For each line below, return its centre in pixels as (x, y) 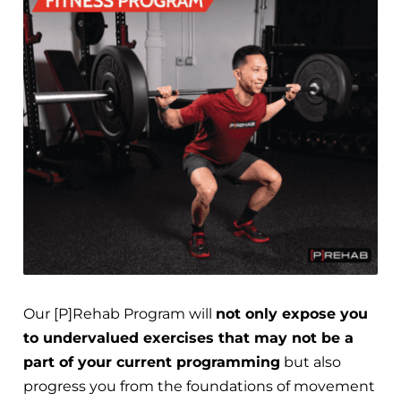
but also (311, 362)
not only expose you (292, 313)
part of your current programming (152, 362)
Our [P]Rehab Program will (119, 313)
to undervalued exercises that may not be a (188, 337)
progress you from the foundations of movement (199, 386)
